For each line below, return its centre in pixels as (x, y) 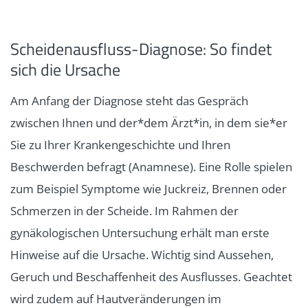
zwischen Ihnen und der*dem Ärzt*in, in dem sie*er (149, 123)
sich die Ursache (65, 70)
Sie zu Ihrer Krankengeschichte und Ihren (120, 145)
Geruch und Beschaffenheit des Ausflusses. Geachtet (151, 277)
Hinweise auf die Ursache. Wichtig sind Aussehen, (142, 255)
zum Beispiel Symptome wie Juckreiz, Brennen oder (148, 189)
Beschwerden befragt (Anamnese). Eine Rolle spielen (151, 167)
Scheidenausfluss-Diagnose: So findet (141, 49)
